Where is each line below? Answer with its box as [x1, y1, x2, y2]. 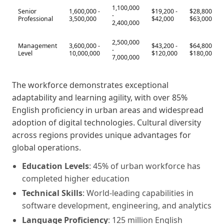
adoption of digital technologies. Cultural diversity [12, 116, 201, 128]
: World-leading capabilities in [82, 187, 193, 198]
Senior [18, 6, 36, 15]
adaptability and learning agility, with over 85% [12, 91, 187, 103]
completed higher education [22, 172, 129, 184]
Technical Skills [22, 187, 82, 198]
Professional [18, 14, 53, 23]
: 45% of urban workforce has [89, 160, 200, 171]
